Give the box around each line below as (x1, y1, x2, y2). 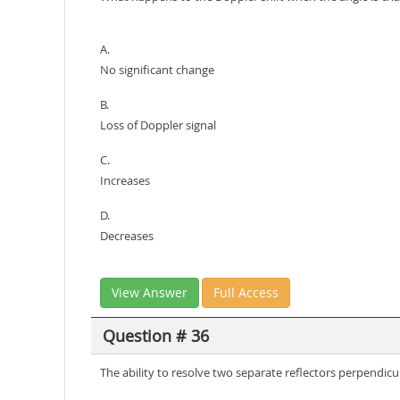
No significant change (100, 62, 214, 78)
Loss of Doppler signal (100, 117, 216, 133)
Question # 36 (102, 324, 209, 346)
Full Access (213, 284, 279, 301)
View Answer (112, 284, 187, 301)
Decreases (100, 228, 154, 244)
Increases (100, 172, 150, 188)
